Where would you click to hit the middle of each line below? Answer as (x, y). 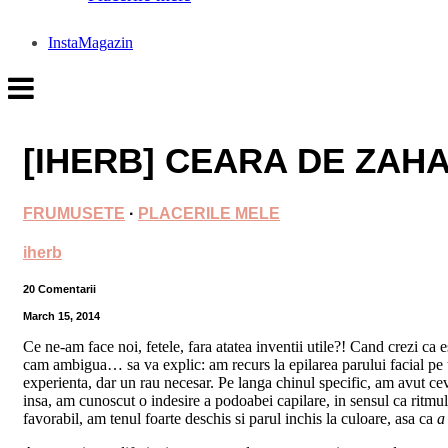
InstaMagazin (90, 42)
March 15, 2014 (61, 316)
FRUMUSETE (74, 213)
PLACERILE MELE (209, 213)
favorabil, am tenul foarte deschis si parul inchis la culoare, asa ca (230, 419)
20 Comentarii (59, 289)
